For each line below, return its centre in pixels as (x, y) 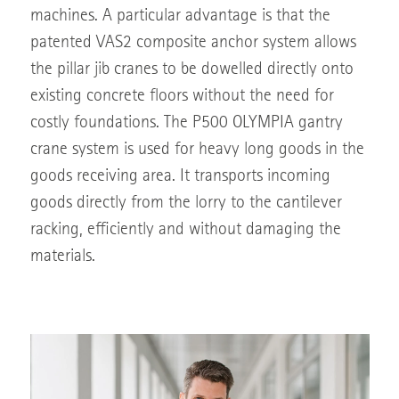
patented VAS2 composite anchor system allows (193, 43)
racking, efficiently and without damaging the (185, 230)
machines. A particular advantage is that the (180, 16)
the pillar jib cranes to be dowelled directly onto (191, 70)
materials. (62, 257)
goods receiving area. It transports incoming (180, 177)
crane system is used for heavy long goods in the (197, 150)
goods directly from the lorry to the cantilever (186, 204)
